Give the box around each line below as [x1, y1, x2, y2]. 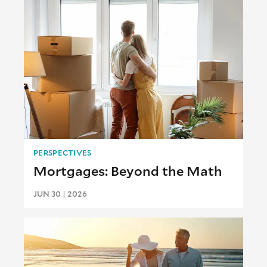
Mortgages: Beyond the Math [33, 162, 222, 180]
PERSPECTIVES [33, 147, 92, 159]
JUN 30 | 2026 [33, 188, 87, 200]
